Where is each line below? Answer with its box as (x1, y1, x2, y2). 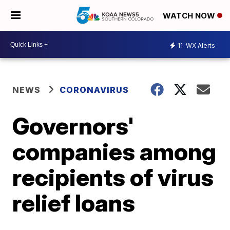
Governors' (12, 111, 135, 140)
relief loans (12, 188, 136, 217)
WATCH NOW (163, 11, 217, 21)
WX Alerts (184, 41, 215, 49)
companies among (12, 137, 217, 166)
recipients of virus (12, 163, 214, 191)
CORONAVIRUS (60, 85, 129, 95)
